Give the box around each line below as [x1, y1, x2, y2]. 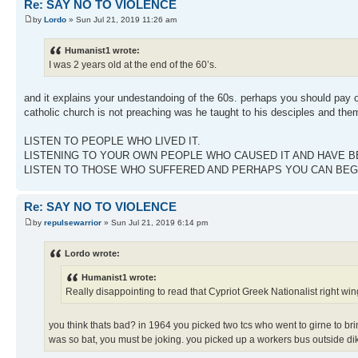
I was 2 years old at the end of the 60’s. [49, 59, 217, 71]
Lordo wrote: [65, 249, 120, 259]
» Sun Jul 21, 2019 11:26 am [66, 15, 177, 25]
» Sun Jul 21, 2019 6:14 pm [101, 217, 208, 227]
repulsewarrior [44, 217, 101, 227]
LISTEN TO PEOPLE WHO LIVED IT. [24, 135, 201, 148]
